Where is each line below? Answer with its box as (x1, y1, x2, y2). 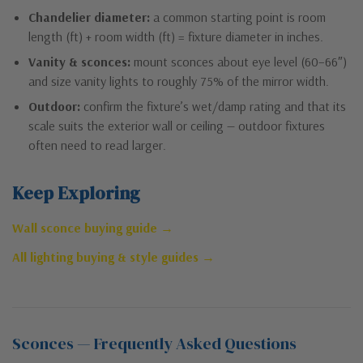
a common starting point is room (150, 8, 326, 25)
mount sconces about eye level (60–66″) (130, 53, 347, 70)
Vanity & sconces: (28, 53, 130, 70)
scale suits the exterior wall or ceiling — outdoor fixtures (28, 117, 325, 134)
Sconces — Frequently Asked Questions (12, 331, 297, 355)
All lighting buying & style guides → (12, 248, 215, 265)
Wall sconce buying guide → (12, 219, 173, 236)
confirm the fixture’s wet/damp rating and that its (80, 97, 346, 114)
